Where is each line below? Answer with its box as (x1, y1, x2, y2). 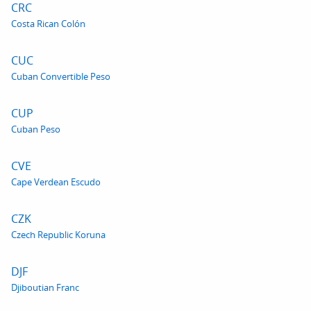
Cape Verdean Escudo (11, 176, 101, 188)
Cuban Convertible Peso (11, 70, 110, 83)
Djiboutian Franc (11, 281, 79, 294)
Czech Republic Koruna (11, 228, 106, 241)
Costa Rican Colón (11, 17, 85, 30)
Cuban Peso (11, 123, 60, 135)
